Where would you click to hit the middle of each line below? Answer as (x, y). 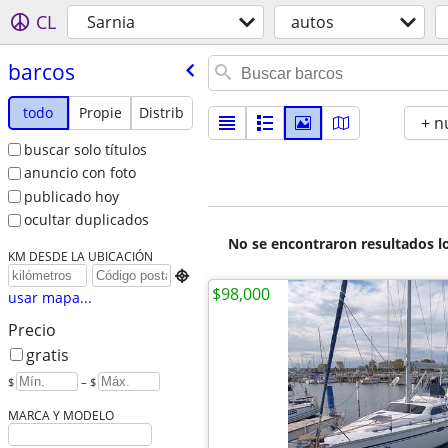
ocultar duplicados (86, 220)
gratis (47, 355)
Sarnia (111, 22)
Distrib (162, 112)
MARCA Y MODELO (60, 415)
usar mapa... (49, 298)
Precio (31, 330)
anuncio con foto (79, 173)
